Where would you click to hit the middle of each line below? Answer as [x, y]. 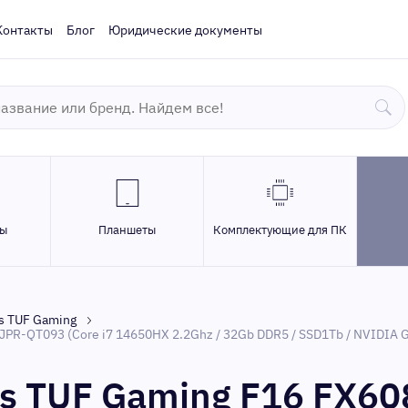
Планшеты [127, 230]
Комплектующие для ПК [280, 230]
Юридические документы [185, 30]
